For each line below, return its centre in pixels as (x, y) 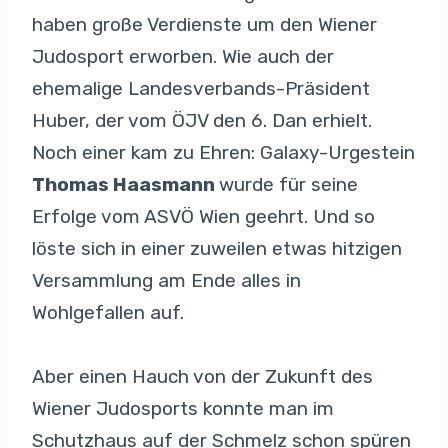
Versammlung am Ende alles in (166, 280)
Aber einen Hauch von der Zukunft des (202, 376)
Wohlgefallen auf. (108, 312)
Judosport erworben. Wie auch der (183, 56)
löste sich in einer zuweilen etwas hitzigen (217, 248)
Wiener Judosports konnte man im (183, 408)
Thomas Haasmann (125, 184)
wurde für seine (288, 184)
